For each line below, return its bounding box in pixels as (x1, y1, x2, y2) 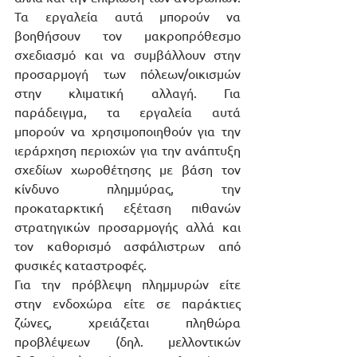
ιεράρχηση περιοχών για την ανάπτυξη (14, 142, 241, 159)
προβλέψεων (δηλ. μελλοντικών (14, 333, 241, 350)
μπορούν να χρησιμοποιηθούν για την (14, 123, 241, 139)
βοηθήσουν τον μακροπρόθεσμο (14, 27, 241, 44)
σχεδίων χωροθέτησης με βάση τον (14, 161, 241, 178)
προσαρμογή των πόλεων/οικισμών (14, 65, 241, 82)
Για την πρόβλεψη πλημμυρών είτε (14, 276, 241, 292)
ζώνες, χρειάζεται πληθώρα (14, 314, 241, 331)
